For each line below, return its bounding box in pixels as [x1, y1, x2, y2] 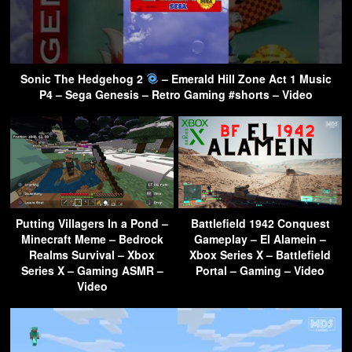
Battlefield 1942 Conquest [190, 214, 330, 231]
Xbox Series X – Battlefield [189, 246, 331, 262]
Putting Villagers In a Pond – [16, 214, 168, 231]
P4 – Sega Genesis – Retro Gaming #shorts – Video [39, 86, 313, 102]
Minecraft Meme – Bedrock [20, 230, 163, 247]
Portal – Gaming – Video [196, 262, 324, 278]
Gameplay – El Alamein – [194, 230, 326, 247]
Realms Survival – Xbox [29, 246, 155, 262]
